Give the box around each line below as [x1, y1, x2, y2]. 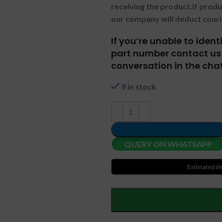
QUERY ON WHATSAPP [124, 139, 212, 149]
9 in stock [121, 82, 156, 91]
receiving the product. [111, 1, 192, 11]
